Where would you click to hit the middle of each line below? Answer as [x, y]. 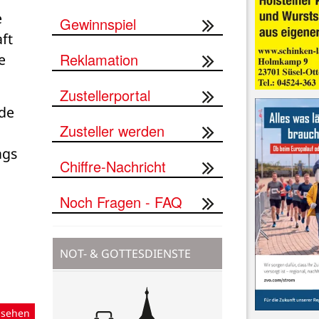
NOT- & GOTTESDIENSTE [125, 253]
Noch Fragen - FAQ [121, 202]
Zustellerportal [105, 95]
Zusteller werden [112, 130]
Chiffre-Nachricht [113, 166]
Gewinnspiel [98, 23]
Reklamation [99, 59]
